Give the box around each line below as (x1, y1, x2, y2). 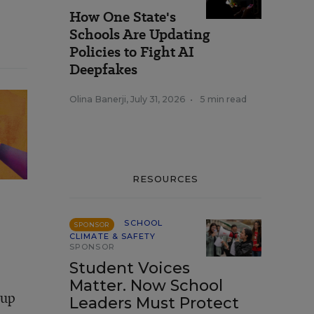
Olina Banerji (69, 94, 126, 104)
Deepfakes (69, 60, 137, 79)
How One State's (69, 7, 176, 27)
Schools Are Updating (69, 25, 210, 44)
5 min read (200, 94, 247, 104)
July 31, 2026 (130, 94, 186, 104)
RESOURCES (132, 173, 199, 184)
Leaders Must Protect (69, 294, 239, 313)
